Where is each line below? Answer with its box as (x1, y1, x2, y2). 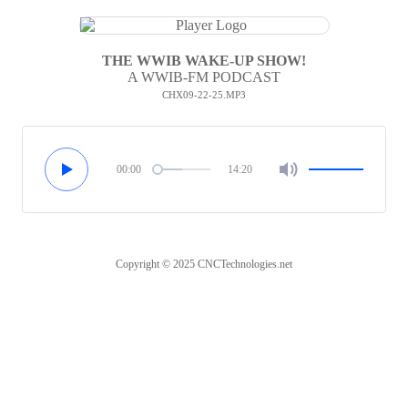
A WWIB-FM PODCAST (127, 69, 280, 85)
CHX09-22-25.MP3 (162, 89, 246, 100)
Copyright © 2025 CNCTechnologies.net (116, 258, 292, 270)
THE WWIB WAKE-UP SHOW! (102, 53, 306, 68)
